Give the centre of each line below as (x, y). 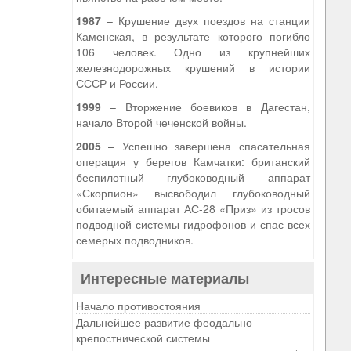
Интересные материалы (165, 278)
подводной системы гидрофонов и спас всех (193, 224)
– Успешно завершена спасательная (205, 146)
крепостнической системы (143, 338)
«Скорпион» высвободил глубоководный (193, 193)
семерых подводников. (134, 240)
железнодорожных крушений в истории (193, 67)
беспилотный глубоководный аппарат (193, 177)
